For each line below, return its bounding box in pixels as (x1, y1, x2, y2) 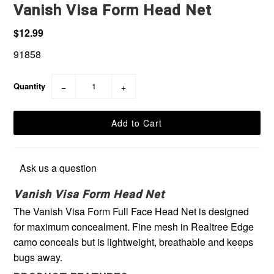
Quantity (13, 80, 46, 92)
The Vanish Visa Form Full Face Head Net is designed (13, 204, 250, 218)
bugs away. (13, 250, 63, 264)
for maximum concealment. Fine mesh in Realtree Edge (13, 219, 254, 234)
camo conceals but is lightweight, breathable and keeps (13, 234, 254, 249)
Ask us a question (20, 160, 97, 175)
